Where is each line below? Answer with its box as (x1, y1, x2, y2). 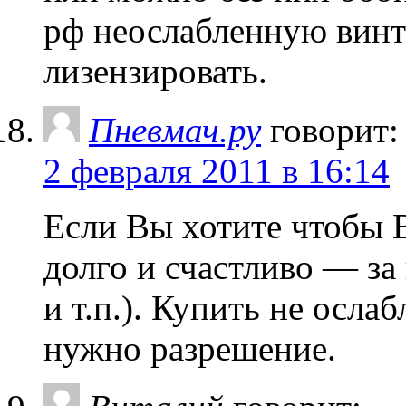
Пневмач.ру (89, 110, 261, 150)
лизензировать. (43, 51, 267, 91)
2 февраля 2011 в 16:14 (43, 150, 390, 190)
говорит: (270, 110, 399, 150)
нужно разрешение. (43, 328, 336, 368)
